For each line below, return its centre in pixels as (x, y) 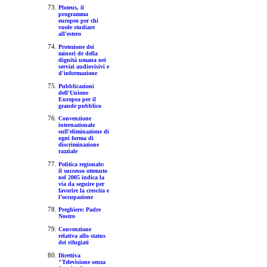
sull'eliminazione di (83, 132)
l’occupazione (75, 197)
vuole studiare (76, 27)
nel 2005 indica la (81, 177)
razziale (68, 151)
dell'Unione (73, 92)
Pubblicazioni (76, 86)
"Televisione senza (82, 262)
